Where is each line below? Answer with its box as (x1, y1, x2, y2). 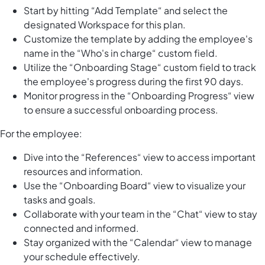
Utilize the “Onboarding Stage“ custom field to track (24, 61, 256, 74)
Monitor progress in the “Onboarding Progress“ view (24, 89, 254, 102)
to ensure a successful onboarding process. (24, 104, 218, 117)
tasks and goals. (24, 193, 96, 206)
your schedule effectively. (24, 250, 140, 263)
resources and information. (24, 165, 143, 178)
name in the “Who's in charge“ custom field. (24, 47, 218, 60)
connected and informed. (24, 222, 139, 235)
